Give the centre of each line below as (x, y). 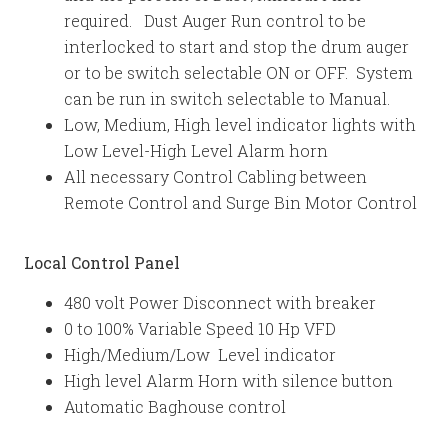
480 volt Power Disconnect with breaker (220, 302)
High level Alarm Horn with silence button (228, 380)
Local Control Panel (102, 262)
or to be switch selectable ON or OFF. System (238, 72)
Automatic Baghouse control (175, 406)
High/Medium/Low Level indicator (200, 354)
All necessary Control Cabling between (215, 176)
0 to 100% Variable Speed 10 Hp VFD (200, 328)
